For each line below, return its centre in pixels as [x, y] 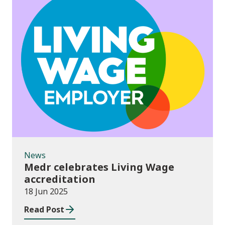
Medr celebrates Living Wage [99, 167]
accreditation [60, 179]
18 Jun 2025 [46, 192]
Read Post [44, 210]
